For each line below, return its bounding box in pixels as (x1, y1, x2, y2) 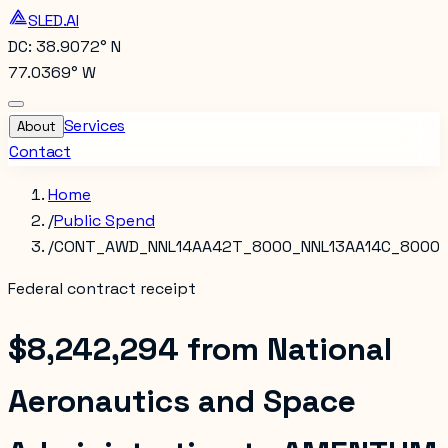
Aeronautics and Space (8, 381, 356, 422)
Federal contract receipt (8, 278, 196, 299)
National (267, 329, 392, 370)
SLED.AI (28, 10, 79, 31)
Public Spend (54, 210, 155, 231)
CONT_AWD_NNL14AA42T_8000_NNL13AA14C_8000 (54, 236, 440, 257)
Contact (9, 141, 71, 162)
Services (63, 115, 126, 136)
